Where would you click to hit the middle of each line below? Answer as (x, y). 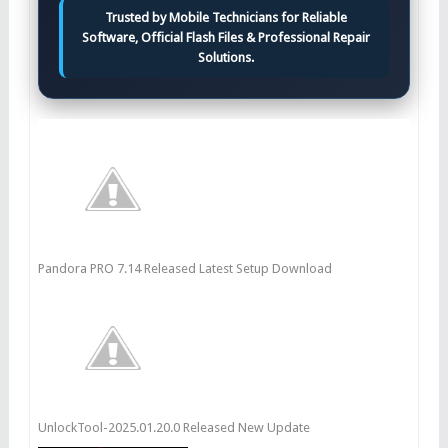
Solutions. (225, 57)
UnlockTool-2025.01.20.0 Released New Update (173, 427)
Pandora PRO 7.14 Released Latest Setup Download (184, 268)
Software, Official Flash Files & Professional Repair (225, 37)
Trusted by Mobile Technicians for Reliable (225, 17)
